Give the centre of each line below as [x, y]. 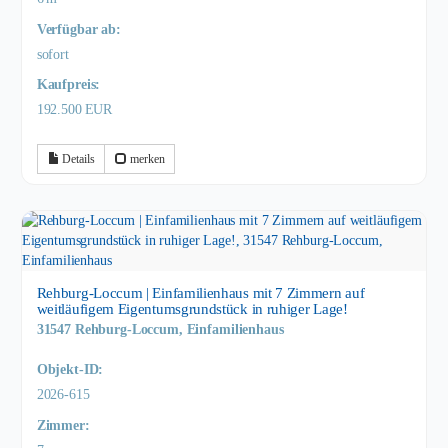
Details [77, 159]
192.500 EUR [74, 110]
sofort [52, 54]
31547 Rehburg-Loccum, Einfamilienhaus [160, 330]
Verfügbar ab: [78, 29]
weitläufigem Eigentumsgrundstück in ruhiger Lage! [192, 309]
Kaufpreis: [68, 85]
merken [146, 159]
